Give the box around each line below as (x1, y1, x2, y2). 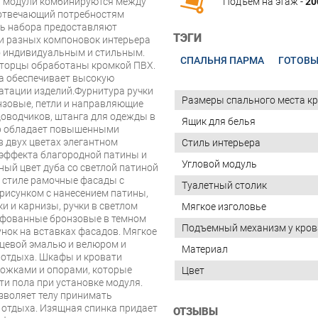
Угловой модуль (182, 158, 257, 170)
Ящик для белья (182, 115, 256, 127)
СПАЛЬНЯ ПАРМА (180, 54, 264, 66)
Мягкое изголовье (182, 200, 266, 212)
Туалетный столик (182, 179, 267, 191)
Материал (182, 243, 228, 255)
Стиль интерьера (182, 136, 261, 148)
